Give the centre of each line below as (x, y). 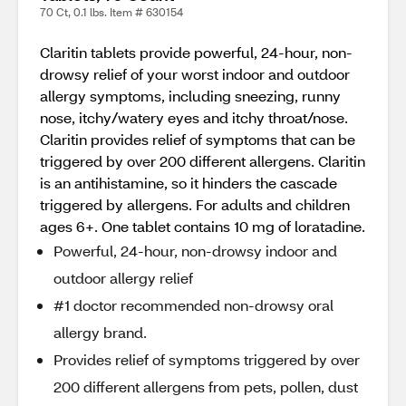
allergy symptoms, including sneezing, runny (190, 96)
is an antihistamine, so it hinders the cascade (188, 183)
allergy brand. (100, 332)
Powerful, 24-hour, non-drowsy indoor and (195, 251)
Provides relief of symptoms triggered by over (207, 359)
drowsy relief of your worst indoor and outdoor (195, 74)
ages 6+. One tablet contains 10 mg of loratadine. (203, 226)
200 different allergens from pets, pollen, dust (206, 387)
